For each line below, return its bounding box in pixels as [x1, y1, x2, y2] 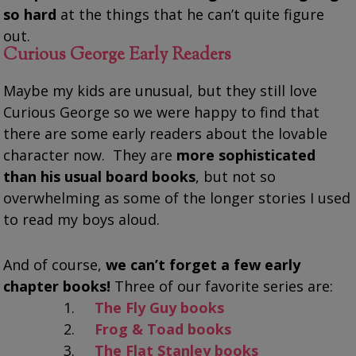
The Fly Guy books [95, 297, 225, 317]
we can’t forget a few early [106, 254, 301, 274]
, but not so [195, 166, 277, 186]
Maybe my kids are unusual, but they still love [3, 80, 318, 100]
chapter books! [3, 276, 111, 296]
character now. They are [3, 145, 177, 164]
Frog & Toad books [95, 319, 232, 339]
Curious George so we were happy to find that [3, 102, 320, 122]
